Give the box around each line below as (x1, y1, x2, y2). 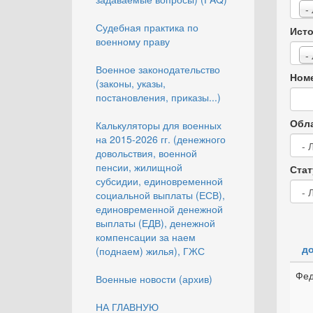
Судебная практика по (96, 20, 198, 34)
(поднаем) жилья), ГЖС (96, 244, 205, 258)
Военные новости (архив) (96, 272, 212, 286)
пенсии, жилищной (96, 160, 182, 174)
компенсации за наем (96, 230, 196, 244)
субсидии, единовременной (96, 174, 223, 188)
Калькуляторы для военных (96, 118, 221, 132)
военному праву (96, 34, 170, 48)
